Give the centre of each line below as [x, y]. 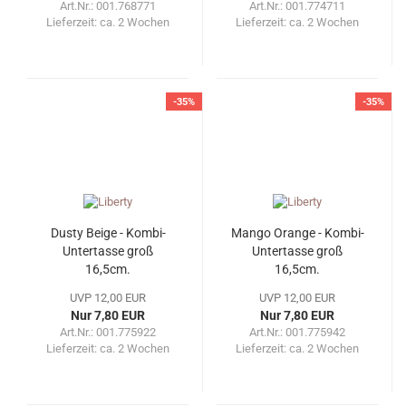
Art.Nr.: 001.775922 [108, 333]
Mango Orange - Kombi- [297, 233]
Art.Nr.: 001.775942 [297, 333]
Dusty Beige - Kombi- [108, 233]
